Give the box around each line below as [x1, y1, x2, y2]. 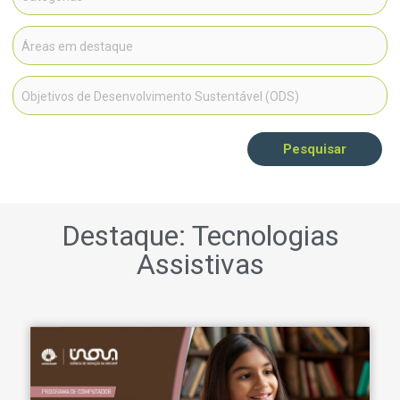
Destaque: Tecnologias [61, 218, 339, 253]
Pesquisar [283, 140, 346, 157]
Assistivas [136, 246, 264, 281]
